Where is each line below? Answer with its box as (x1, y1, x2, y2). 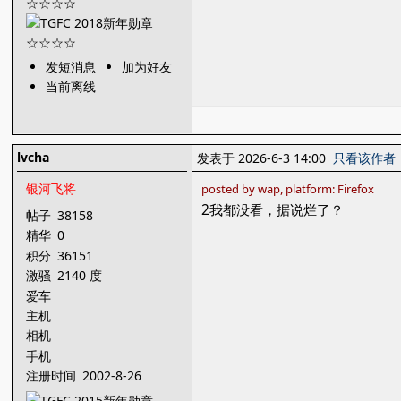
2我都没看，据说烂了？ (201, 200, 345, 219)
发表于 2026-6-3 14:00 (197, 149, 334, 166)
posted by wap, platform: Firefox (201, 181, 375, 197)
